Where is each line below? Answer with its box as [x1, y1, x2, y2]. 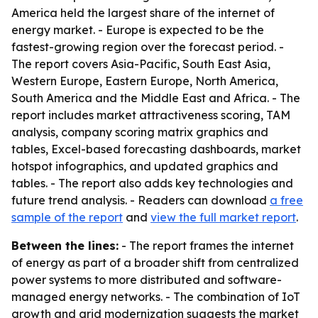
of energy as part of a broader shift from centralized [11, 256, 299, 270]
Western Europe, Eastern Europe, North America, [11, 74, 278, 88]
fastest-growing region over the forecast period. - [11, 40, 284, 54]
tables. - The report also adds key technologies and [11, 176, 293, 190]
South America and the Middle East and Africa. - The [11, 91, 300, 105]
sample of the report [11, 210, 123, 224]
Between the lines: [11, 238, 119, 253]
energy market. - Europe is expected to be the [11, 23, 264, 37]
